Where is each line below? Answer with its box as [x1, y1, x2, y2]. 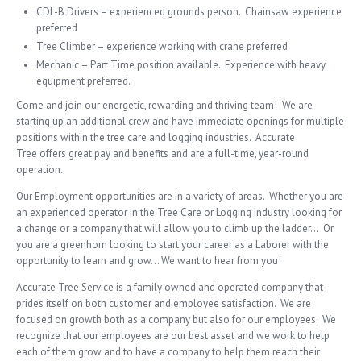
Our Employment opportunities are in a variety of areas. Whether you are [16, 189, 343, 203]
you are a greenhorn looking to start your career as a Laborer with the [16, 237, 329, 251]
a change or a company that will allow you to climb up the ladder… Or [16, 221, 334, 235]
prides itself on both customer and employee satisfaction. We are [16, 296, 311, 310]
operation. [16, 162, 63, 176]
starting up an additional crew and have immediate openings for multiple [16, 114, 344, 128]
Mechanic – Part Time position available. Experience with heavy [36, 57, 326, 72]
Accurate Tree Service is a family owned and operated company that [16, 280, 323, 294]
